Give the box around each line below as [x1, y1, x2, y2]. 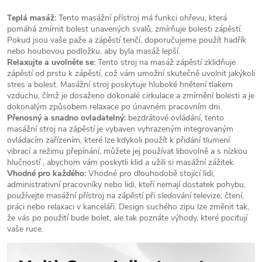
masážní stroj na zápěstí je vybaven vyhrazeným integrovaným [7, 123, 233, 135]
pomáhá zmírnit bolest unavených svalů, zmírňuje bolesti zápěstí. [7, 23, 242, 35]
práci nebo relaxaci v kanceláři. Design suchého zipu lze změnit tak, [7, 201, 249, 213]
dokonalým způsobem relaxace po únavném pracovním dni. [7, 101, 222, 113]
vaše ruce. [7, 223, 43, 235]
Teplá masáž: [7, 12, 56, 24]
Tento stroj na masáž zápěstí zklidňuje [95, 57, 236, 68]
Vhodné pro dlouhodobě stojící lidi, [86, 168, 215, 180]
